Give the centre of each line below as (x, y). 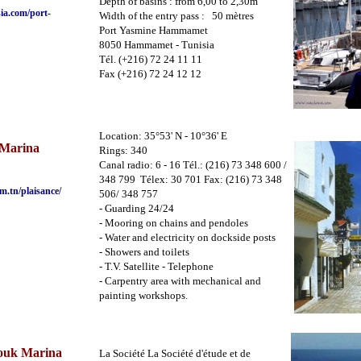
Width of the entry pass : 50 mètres (176, 16)
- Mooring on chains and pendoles (174, 223)
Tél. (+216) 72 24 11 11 (151, 59)
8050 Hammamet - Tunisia (157, 45)
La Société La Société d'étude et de (175, 353)
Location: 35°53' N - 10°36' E (163, 136)
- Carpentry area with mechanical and (180, 281)
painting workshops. (143, 295)
